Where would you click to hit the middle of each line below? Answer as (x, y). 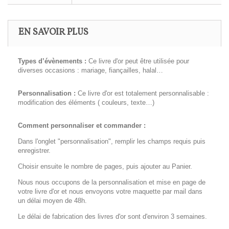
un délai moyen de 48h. (52, 201)
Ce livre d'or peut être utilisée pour (138, 61)
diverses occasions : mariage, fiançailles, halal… (90, 71)
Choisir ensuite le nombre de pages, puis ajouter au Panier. (105, 167)
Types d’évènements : (52, 61)
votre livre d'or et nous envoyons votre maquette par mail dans (110, 192)
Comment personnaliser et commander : (82, 126)
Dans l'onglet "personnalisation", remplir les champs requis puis (112, 142)
